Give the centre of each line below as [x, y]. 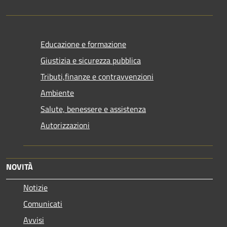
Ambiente [57, 93]
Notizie [35, 188]
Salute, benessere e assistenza [93, 109]
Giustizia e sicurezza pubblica [91, 61]
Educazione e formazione [83, 44]
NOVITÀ [20, 167]
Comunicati [43, 204]
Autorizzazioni [65, 125]
